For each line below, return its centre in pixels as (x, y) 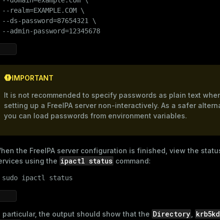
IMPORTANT (33, 78)
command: (132, 161)
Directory (171, 214)
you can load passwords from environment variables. (96, 115)
